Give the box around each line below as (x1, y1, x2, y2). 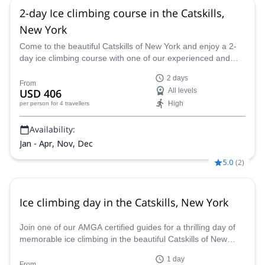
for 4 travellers (51, 100, 89, 106)
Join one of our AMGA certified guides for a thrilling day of (20, 222, 235, 232)
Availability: (30, 124, 75, 135)
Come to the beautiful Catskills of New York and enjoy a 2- (20, 41, 237, 51)
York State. (20, 246, 60, 256)
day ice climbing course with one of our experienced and (20, 53, 230, 63)
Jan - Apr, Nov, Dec (20, 138, 93, 149)
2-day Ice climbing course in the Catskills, (20, 5, 224, 20)
